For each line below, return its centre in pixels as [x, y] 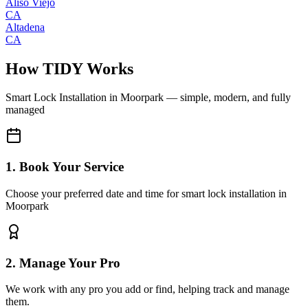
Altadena [25, 27]
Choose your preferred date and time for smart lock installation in [146, 193]
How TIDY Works [69, 68]
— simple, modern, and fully [227, 98]
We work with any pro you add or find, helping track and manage [147, 289]
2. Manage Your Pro [63, 263]
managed [25, 110]
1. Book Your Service [65, 167]
